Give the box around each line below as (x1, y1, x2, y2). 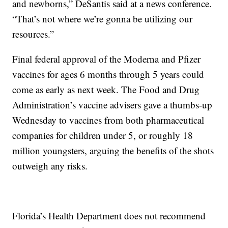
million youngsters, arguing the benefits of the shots (12, 144, 214, 157)
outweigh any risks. (12, 159, 88, 173)
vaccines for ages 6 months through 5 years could (12, 68, 205, 81)
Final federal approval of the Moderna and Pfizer (12, 52, 201, 66)
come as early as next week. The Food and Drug (12, 83, 200, 96)
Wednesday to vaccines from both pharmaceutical (12, 113, 205, 127)
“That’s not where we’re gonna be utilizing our (12, 12, 193, 25)
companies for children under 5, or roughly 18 (12, 129, 193, 142)
